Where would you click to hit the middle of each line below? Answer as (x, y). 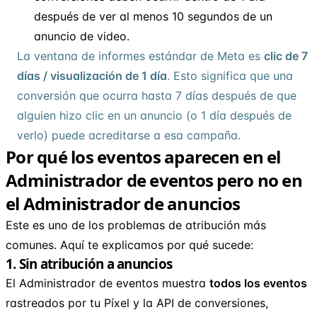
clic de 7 (286, 56)
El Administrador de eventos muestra (108, 283)
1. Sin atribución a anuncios (89, 263)
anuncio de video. (82, 36)
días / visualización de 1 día (92, 75)
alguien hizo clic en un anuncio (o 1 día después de (154, 115)
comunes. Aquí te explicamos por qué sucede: (129, 244)
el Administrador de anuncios (123, 203)
